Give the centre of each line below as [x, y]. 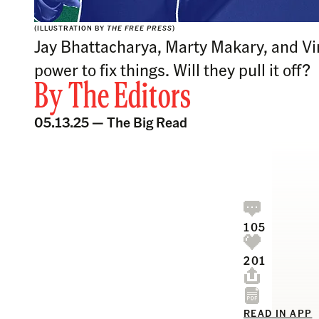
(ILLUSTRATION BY [70, 28]
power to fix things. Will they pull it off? [172, 69]
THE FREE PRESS [140, 28]
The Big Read [147, 122]
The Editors [130, 98]
